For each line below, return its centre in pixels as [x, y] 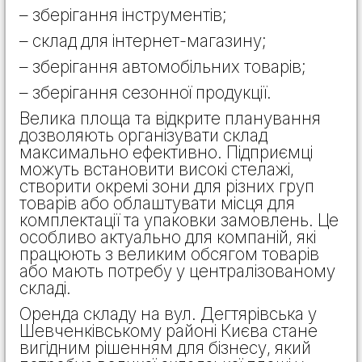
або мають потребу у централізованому [177, 271]
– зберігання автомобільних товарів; [163, 66]
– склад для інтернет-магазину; [143, 40]
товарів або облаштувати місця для [157, 203]
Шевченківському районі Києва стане [168, 330]
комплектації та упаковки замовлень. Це [179, 220]
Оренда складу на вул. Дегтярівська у [168, 314]
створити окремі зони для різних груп [167, 186]
